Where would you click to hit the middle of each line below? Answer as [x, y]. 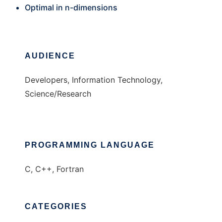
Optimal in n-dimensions [71, 8]
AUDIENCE [50, 56]
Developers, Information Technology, [94, 80]
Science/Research [58, 94]
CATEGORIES [56, 207]
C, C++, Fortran [54, 169]
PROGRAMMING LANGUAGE [90, 145]
